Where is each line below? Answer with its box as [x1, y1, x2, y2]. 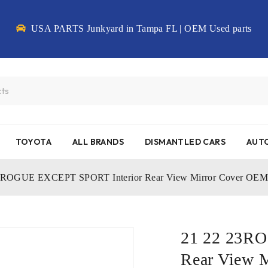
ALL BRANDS [72, 136, 124, 148]
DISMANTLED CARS [145, 136, 226, 148]
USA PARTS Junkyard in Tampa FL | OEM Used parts [28, 23, 252, 33]
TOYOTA [15, 136, 52, 148]
